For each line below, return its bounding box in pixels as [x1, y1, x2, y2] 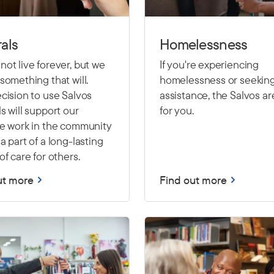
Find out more [160, 172, 227, 187]
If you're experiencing [160, 57, 259, 72]
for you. [160, 103, 194, 117]
